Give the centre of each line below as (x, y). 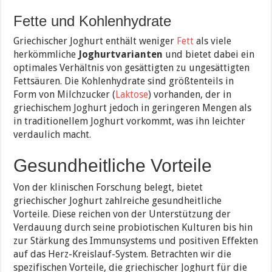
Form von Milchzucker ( (65, 95)
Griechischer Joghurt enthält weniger (95, 41)
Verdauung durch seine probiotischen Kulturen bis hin (133, 228)
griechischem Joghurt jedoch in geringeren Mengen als (133, 108)
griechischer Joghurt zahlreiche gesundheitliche (118, 201)
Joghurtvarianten (121, 55)
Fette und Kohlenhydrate (93, 21)
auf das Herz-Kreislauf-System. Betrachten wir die (123, 254)
